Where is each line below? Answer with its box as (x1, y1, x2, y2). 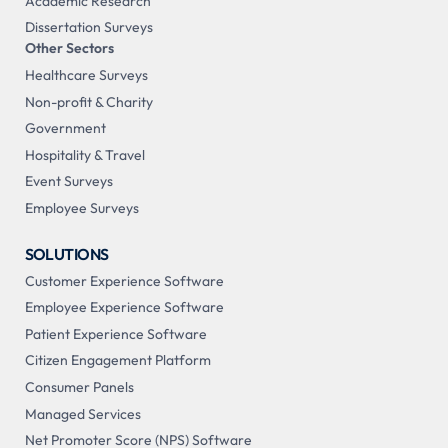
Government (24, 119, 106, 138)
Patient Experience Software (24, 324, 207, 343)
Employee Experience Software (24, 298, 224, 317)
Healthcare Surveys (24, 66, 148, 85)
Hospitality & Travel (24, 145, 145, 164)
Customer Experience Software (24, 271, 224, 290)
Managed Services (24, 404, 141, 423)
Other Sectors (24, 39, 114, 58)
